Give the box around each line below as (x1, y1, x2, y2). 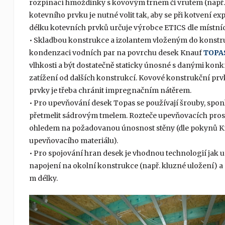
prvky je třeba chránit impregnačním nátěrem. (29, 86, 191, 95)
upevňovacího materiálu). (29, 136, 118, 146)
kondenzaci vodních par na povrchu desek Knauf (29, 48, 203, 58)
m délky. (29, 174, 58, 183)
